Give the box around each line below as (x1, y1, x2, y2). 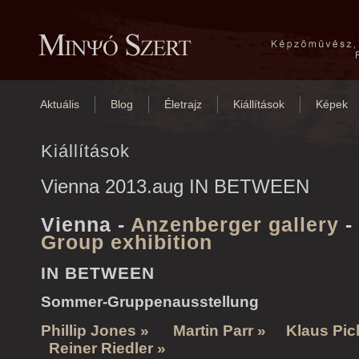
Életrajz (164, 98, 202, 111)
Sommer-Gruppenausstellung (41, 293, 259, 311)
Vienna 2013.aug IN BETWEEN (41, 175, 309, 197)
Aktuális (40, 98, 79, 111)
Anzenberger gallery (131, 213, 339, 236)
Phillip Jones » (41, 322, 173, 340)
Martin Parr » (173, 322, 270, 340)
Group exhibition (41, 231, 212, 253)
